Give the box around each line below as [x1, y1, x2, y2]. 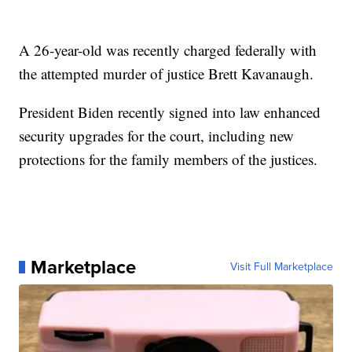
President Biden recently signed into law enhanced [19, 101, 321, 122]
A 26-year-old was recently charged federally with [19, 39, 317, 60]
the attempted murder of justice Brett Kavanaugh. [19, 63, 314, 83]
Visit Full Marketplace [229, 258, 333, 275]
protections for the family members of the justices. [19, 148, 318, 169]
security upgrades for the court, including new [19, 125, 295, 145]
